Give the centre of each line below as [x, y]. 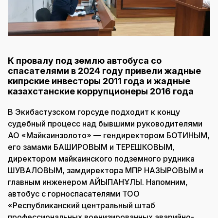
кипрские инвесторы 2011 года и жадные [99, 81]
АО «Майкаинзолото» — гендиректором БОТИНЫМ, [109, 135]
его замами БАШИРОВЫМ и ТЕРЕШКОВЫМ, [91, 147]
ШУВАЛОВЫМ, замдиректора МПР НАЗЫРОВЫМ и [106, 170]
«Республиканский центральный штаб [82, 205]
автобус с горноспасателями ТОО [74, 193]
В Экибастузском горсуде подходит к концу [94, 112]
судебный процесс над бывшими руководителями [105, 123]
